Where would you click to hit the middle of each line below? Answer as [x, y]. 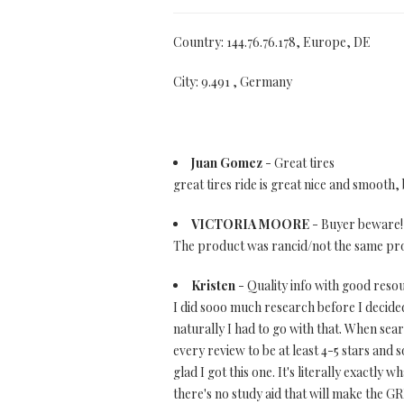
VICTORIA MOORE [250, 224]
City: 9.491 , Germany [233, 82]
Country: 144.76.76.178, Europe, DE [272, 42]
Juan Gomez [227, 163]
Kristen [213, 285]
